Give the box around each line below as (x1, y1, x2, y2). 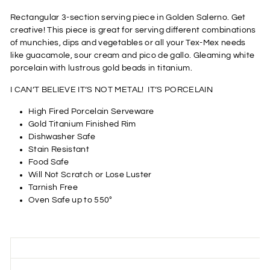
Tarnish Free (28, 183, 78, 192)
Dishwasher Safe (28, 132, 96, 141)
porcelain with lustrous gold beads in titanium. (10, 63, 192, 72)
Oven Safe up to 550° (28, 195, 113, 204)
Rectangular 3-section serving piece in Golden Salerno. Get (10, 13, 246, 22)
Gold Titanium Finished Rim (28, 119, 136, 128)
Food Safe (28, 157, 69, 166)
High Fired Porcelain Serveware (28, 107, 154, 116)
